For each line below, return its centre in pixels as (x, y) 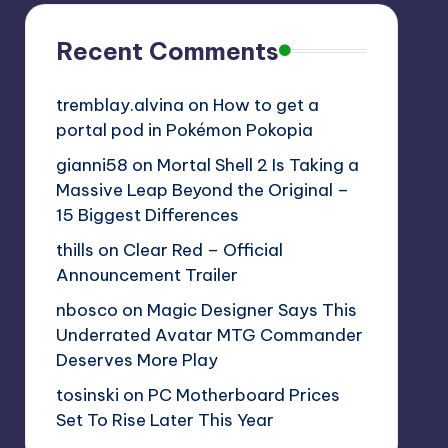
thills (74, 249)
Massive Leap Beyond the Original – (202, 189)
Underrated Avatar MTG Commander (209, 334)
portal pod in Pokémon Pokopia (184, 129)
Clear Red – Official (202, 249)
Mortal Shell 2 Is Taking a (257, 164)
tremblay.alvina (119, 104)
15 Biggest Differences (147, 214)
